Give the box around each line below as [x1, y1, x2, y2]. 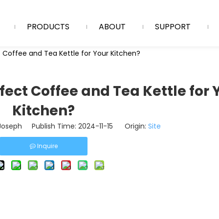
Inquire [37, 142, 58, 150]
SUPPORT [155, 21, 191, 32]
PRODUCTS [27, 21, 69, 32]
